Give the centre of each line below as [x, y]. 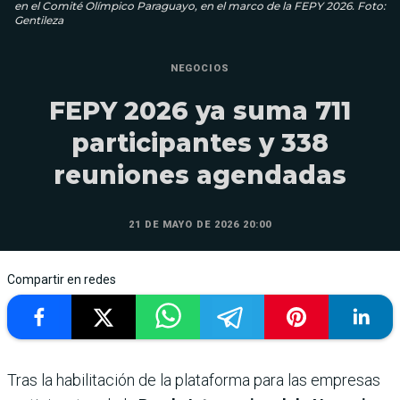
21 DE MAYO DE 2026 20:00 [200, 224]
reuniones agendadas [200, 175]
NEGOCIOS [200, 68]
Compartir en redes [62, 279]
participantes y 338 [200, 142]
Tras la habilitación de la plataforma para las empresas [194, 379]
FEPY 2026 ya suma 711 [200, 110]
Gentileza [39, 20]
